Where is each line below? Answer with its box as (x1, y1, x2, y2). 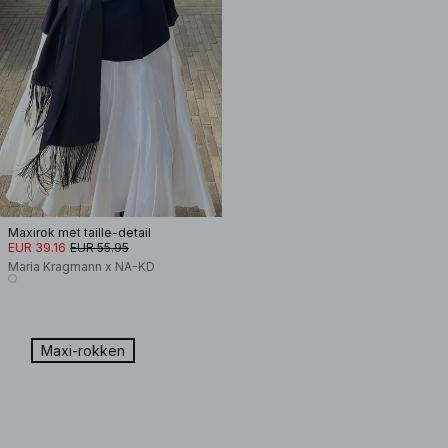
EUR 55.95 (70, 240, 129, 255)
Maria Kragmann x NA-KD (8, 259, 155, 274)
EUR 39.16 (8, 240, 66, 255)
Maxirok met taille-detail (8, 225, 151, 240)
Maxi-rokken (41, 342, 125, 359)
